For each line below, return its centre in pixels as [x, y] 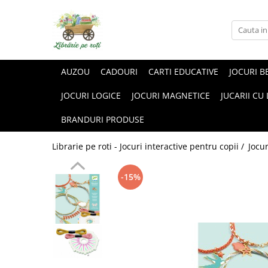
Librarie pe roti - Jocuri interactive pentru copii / [149, 146]
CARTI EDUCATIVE [183, 71]
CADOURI [119, 71]
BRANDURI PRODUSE [103, 119]
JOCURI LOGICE [91, 95]
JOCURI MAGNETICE [171, 95]
